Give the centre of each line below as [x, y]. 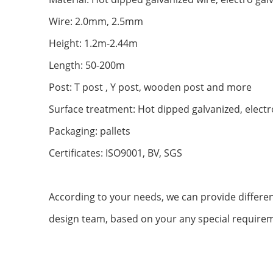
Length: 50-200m [87, 66]
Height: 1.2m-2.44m [93, 44]
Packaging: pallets [90, 131]
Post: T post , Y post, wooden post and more [150, 87]
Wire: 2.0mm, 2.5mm [96, 22]
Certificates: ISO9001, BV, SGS [115, 153]
